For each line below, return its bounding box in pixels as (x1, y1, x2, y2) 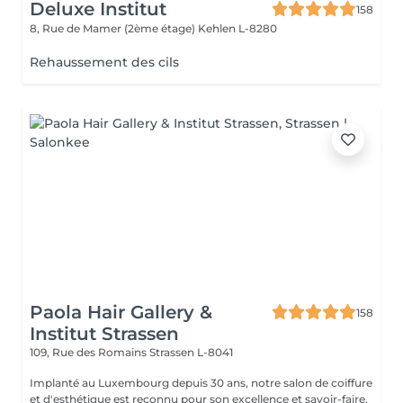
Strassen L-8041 (149, 345, 233, 359)
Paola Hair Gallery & (30, 301, 212, 323)
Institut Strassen (30, 323, 179, 345)
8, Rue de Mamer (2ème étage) (30, 22, 198, 35)
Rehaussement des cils (30, 54, 179, 70)
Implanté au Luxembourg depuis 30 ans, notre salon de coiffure (30, 376, 372, 390)
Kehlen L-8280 (198, 22, 277, 35)
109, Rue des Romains (30, 345, 149, 359)
